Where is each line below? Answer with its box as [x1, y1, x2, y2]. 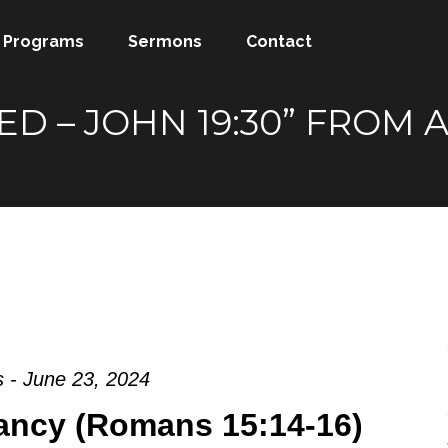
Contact [246, 32, 313, 51]
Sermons [128, 32, 203, 51]
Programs [3, 32, 85, 51]
